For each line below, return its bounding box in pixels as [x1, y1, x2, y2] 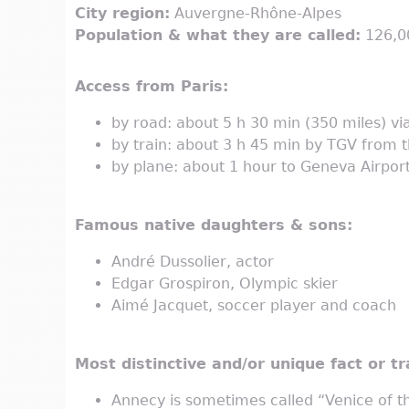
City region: [75, 5, 170, 23]
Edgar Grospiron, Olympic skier [111, 275, 338, 293]
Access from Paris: [75, 78, 228, 96]
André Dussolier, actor [111, 253, 274, 271]
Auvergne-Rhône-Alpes [170, 5, 341, 23]
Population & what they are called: [75, 26, 361, 45]
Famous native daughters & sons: [75, 216, 352, 235]
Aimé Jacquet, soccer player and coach [111, 297, 396, 315]
